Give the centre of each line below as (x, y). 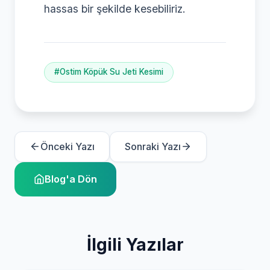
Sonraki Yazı (153, 146)
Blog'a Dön (71, 179)
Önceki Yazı (67, 146)
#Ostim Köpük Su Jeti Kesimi (109, 72)
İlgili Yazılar (135, 244)
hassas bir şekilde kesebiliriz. (115, 8)
